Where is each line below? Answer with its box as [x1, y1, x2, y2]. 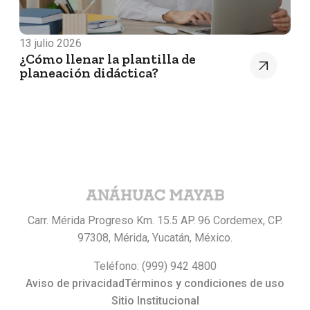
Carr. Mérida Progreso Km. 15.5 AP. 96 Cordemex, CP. [28, 214, 282, 228]
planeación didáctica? [19, 64, 158, 82]
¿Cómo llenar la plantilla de [19, 51, 196, 68]
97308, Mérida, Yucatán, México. [77, 231, 232, 245]
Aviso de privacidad [26, 277, 125, 291]
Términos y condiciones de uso [125, 277, 284, 291]
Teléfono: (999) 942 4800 [93, 259, 217, 273]
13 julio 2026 [19, 37, 82, 51]
